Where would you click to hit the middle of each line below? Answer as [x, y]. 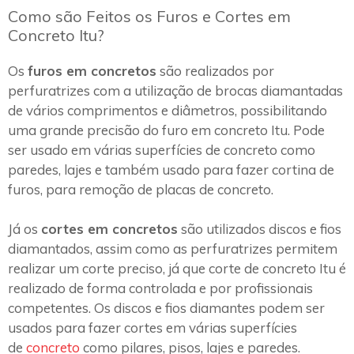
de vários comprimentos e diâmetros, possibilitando [168, 110]
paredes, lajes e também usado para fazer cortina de [171, 169]
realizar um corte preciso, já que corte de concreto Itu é [177, 269]
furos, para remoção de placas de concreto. [141, 189]
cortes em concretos [109, 229]
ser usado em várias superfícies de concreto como [162, 149]
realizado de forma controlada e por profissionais [160, 288]
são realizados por [215, 70]
